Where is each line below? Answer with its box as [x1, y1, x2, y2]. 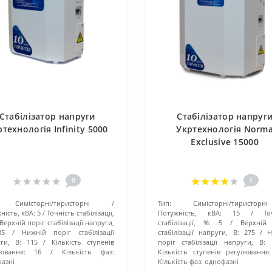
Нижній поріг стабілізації [21, 228, 115, 237]
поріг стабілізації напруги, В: [157, 237, 266, 246]
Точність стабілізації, [46, 208, 115, 217]
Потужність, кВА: [157, 208, 222, 217]
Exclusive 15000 [191, 136, 259, 148]
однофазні [204, 257, 239, 266]
